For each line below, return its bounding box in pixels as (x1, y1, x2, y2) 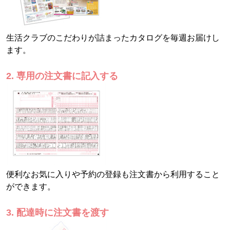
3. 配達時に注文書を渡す (6, 206, 109, 218)
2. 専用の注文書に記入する (6, 70, 118, 81)
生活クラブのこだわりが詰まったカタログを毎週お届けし (6, 33, 220, 42)
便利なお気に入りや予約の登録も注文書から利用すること (6, 169, 220, 179)
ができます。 (6, 182, 55, 191)
